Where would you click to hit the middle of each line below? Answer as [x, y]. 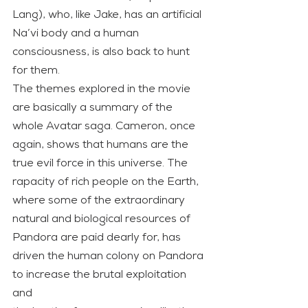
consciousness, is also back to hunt [102, 52]
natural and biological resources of [103, 219]
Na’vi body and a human [77, 33]
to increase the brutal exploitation [101, 275]
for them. [36, 70]
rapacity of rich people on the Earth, [107, 182]
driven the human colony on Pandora [109, 256]
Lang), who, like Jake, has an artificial [108, 15]
